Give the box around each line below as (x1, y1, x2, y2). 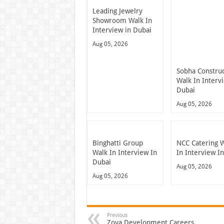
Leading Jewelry (92, 7, 142, 15)
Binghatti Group (92, 139, 143, 147)
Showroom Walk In (92, 16, 152, 25)
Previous (106, 212, 127, 219)
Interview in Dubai (92, 26, 151, 34)
